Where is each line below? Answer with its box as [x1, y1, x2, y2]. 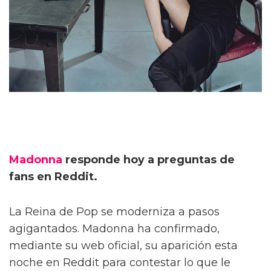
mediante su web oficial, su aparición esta [9, 238, 238, 252]
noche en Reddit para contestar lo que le [9, 255, 230, 269]
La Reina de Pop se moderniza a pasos [9, 204, 220, 218]
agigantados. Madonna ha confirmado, [9, 221, 220, 235]
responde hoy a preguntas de [62, 152, 235, 166]
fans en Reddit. [9, 169, 97, 183]
